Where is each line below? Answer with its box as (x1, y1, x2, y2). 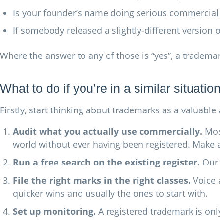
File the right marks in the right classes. (13, 174, 191, 186)
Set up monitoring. (13, 205, 96, 217)
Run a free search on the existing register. (13, 156, 200, 168)
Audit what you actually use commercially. (13, 125, 202, 137)
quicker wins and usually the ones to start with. (13, 187, 208, 199)
